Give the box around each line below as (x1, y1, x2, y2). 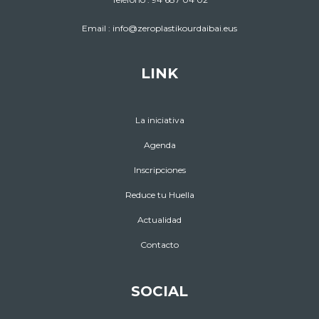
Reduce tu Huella (125, 189, 194, 201)
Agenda (143, 140, 176, 151)
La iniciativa (135, 115, 184, 126)
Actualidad (137, 214, 182, 226)
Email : (82, 23, 113, 34)
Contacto (140, 239, 179, 251)
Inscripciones (133, 164, 186, 176)
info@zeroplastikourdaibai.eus (113, 23, 237, 34)
